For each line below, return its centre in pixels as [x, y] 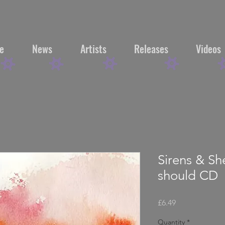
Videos [208, 49]
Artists [93, 49]
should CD [188, 176]
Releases [151, 49]
